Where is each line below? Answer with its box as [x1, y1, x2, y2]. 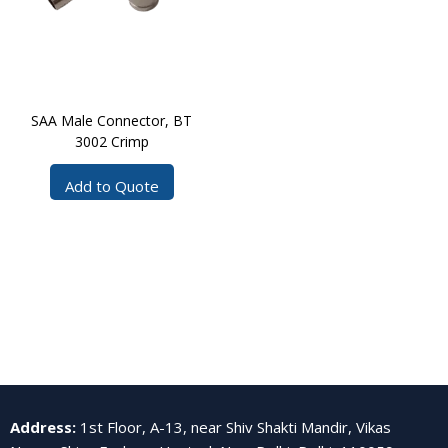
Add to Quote [64, 176, 159, 197]
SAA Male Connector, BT [31, 111, 193, 131]
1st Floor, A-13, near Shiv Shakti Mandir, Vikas [80, 416, 391, 437]
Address [10, 416, 72, 437]
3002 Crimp [74, 132, 149, 152]
